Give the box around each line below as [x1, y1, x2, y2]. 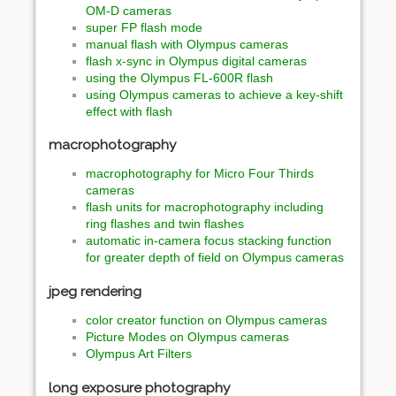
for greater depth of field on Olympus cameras [86, 250, 344, 265]
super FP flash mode [86, 19, 202, 34]
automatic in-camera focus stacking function [86, 233, 331, 248]
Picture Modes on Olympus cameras [86, 330, 289, 344]
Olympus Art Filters [86, 346, 192, 361]
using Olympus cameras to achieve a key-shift [86, 87, 343, 102]
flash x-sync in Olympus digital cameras [86, 53, 307, 68]
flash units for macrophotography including [86, 200, 324, 215]
